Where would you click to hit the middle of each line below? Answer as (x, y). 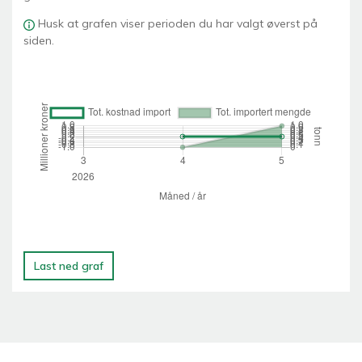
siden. (39, 41)
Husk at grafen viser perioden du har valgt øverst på (177, 24)
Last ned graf (69, 265)
